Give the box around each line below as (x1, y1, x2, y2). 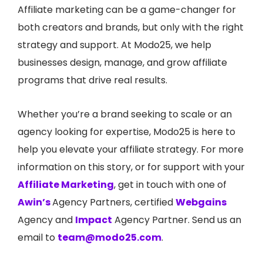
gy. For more (186, 143, 244, 157)
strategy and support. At (18, 38, 134, 52)
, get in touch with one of (114, 178, 227, 192)
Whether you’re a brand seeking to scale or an (18, 107, 232, 122)
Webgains (176, 195, 227, 210)
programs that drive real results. (18, 73, 167, 87)
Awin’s (18, 195, 52, 210)
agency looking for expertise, (18, 125, 153, 139)
